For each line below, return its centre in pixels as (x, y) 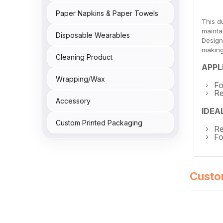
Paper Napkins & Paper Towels (107, 13)
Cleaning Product (84, 57)
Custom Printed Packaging (99, 122)
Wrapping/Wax (80, 79)
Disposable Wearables (93, 35)
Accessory (73, 101)
